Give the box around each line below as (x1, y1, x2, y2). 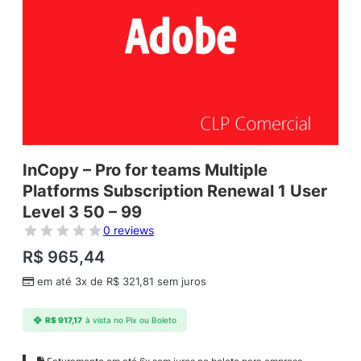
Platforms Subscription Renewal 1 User (23, 181, 327, 201)
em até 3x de (37, 276, 106, 288)
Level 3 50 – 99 (23, 202, 142, 222)
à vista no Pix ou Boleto (85, 315, 176, 325)
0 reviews (103, 223, 154, 238)
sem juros (154, 276, 206, 288)
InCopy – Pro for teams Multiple (23, 160, 268, 180)
